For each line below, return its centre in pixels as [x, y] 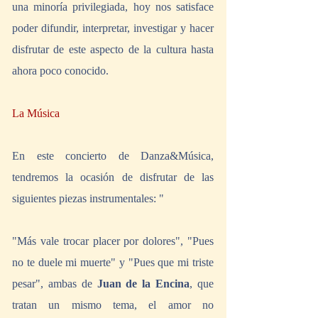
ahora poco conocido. [62, 71]
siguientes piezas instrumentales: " [88, 199]
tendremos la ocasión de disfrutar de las [113, 177]
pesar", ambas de [55, 284]
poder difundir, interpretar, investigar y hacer [113, 28]
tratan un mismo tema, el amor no [113, 305]
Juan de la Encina [143, 284]
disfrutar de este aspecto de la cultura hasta [113, 50]
